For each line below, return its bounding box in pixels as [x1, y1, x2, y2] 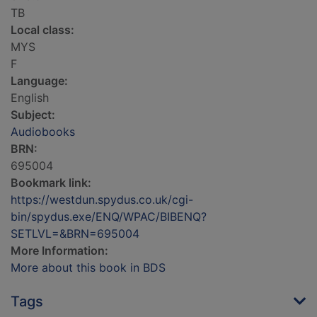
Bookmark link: [11, 175, 91, 190]
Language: [11, 74, 68, 88]
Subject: [11, 108, 55, 122]
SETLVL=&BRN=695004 [11, 226, 139, 241]
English [11, 91, 49, 105]
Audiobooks [11, 125, 75, 139]
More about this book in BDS [11, 260, 166, 275]
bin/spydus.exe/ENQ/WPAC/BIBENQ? [11, 209, 207, 224]
